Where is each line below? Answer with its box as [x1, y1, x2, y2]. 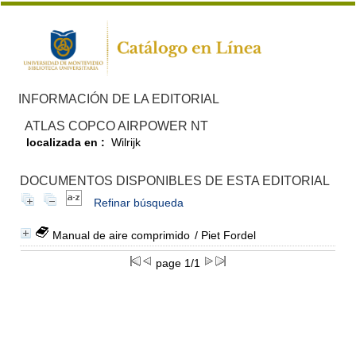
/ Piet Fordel [191, 228, 256, 242]
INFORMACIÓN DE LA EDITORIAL [17, 91, 219, 106]
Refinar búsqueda [93, 195, 184, 209]
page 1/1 [153, 256, 203, 269]
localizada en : [25, 135, 105, 149]
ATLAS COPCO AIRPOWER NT [24, 118, 208, 133]
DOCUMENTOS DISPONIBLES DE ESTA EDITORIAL [19, 173, 330, 188]
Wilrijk [110, 135, 141, 149]
